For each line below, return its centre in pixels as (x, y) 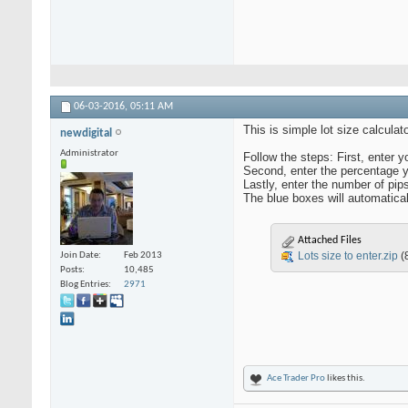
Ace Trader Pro (296, 379)
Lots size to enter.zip (348, 256)
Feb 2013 (143, 255)
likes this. (345, 379)
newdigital (87, 134)
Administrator (89, 154)
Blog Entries (84, 284)
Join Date (79, 255)
